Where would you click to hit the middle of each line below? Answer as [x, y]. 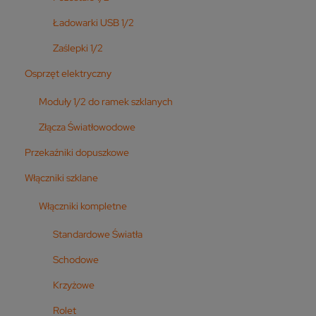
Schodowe [76, 259]
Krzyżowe [74, 285]
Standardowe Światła [98, 234]
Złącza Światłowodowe [87, 127]
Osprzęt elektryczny [68, 73]
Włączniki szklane [61, 177]
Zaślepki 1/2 [78, 48]
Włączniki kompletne [83, 206]
